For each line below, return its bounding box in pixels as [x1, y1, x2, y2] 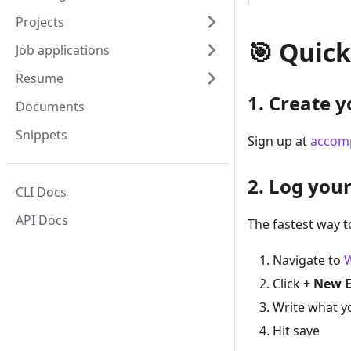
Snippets [16, 126, 67, 143]
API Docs [16, 212, 68, 229]
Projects [16, 13, 64, 31]
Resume [16, 70, 63, 87]
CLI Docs [16, 183, 67, 201]
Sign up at [248, 132, 310, 150]
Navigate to [273, 251, 344, 270]
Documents [16, 98, 85, 115]
